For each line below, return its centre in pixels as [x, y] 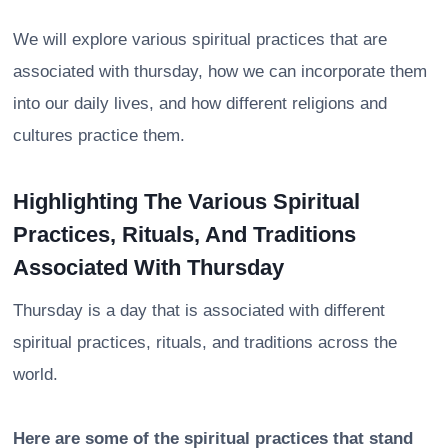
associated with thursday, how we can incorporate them [220, 71]
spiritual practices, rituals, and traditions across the [205, 342]
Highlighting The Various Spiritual [186, 201]
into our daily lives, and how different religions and [200, 103]
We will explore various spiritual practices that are [200, 39]
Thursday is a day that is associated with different [199, 310]
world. [35, 374]
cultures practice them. [99, 135]
